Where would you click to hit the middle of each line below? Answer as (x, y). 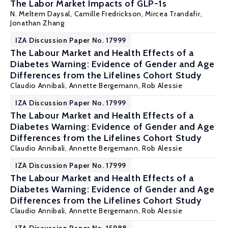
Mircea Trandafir (173, 14)
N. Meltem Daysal (40, 14)
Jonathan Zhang (37, 23)
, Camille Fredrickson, (108, 14)
